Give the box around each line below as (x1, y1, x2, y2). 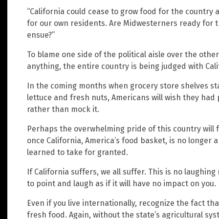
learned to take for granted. (27, 147, 128, 157)
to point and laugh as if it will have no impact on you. (27, 178, 216, 188)
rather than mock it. (27, 104, 99, 114)
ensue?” (27, 30, 55, 40)
